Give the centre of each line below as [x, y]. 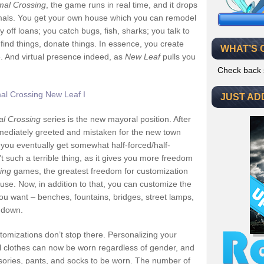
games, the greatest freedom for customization [100, 171]
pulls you [178, 57]
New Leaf [143, 57]
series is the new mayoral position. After [116, 119]
